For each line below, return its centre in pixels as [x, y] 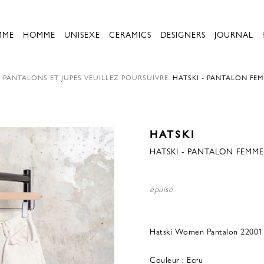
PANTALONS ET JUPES [42, 77]
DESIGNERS [183, 34]
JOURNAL [234, 34]
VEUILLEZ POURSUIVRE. [127, 77]
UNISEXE [82, 34]
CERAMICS [130, 34]
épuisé [161, 189]
